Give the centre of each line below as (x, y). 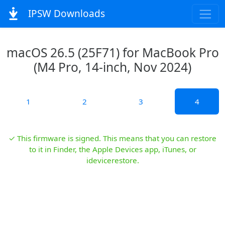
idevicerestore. (113, 160)
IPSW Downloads (65, 14)
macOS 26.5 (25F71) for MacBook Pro (113, 52)
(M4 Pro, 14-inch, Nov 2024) (113, 67)
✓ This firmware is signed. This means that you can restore (113, 138)
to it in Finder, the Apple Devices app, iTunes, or (113, 149)
